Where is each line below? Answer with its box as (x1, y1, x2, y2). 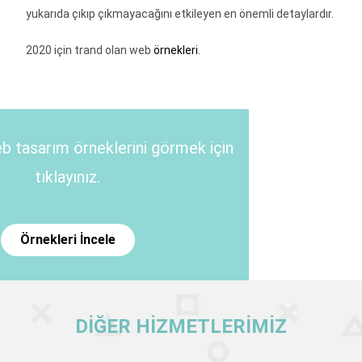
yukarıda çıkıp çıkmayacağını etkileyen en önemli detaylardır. (26, 6, 335, 20)
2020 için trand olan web (26, 43, 154, 57)
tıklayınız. (35, 166, 101, 187)
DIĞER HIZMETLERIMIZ (75, 314, 287, 338)
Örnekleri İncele (19, 231, 116, 247)
